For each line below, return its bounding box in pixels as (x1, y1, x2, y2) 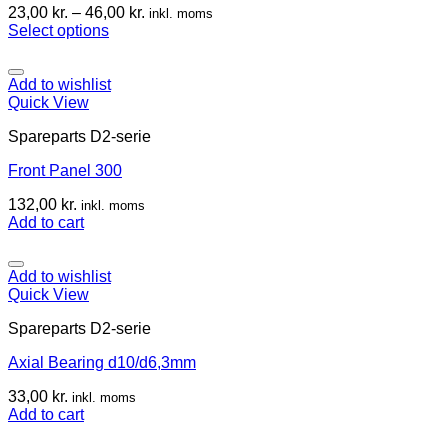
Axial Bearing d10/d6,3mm (8, 353, 196, 371)
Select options (8, 21, 109, 39)
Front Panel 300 (8, 161, 122, 179)
